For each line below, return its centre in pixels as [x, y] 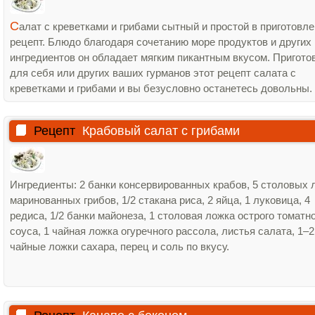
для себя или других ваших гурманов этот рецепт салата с [153, 73]
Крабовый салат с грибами [161, 131]
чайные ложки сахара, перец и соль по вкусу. [120, 246]
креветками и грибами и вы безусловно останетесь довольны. [161, 88]
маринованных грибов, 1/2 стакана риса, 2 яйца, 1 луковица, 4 [160, 200]
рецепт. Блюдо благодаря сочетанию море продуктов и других [161, 42]
